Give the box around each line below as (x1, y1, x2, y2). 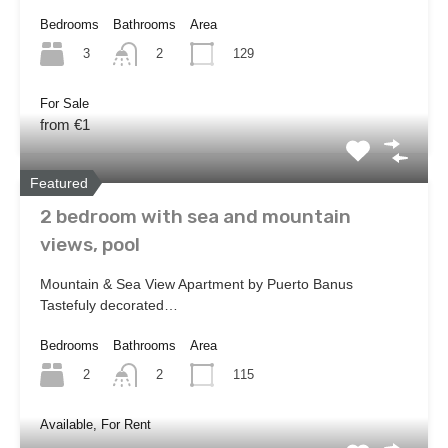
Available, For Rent (40, 417, 151, 433)
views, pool (40, 232, 140, 256)
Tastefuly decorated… (40, 296, 178, 313)
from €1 (40, 115, 90, 133)
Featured (30, 174, 88, 191)
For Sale (40, 95, 89, 111)
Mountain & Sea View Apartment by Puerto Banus (40, 275, 353, 292)
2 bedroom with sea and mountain (40, 204, 351, 228)
